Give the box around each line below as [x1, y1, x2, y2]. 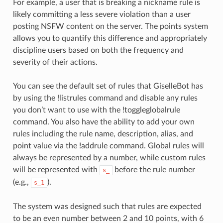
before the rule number [112, 165, 195, 174]
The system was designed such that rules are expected [12, 202, 202, 211]
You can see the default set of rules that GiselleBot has [12, 82, 203, 90]
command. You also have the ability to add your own [12, 117, 195, 126]
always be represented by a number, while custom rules [12, 153, 206, 162]
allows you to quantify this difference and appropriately [12, 34, 207, 42]
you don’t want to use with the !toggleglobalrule [12, 106, 180, 114]
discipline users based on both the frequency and [12, 46, 184, 54]
